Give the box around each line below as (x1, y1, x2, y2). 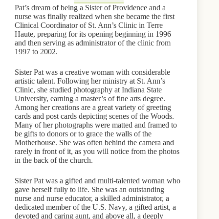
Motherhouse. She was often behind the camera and (15, 138, 174, 147)
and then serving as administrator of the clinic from (15, 38, 171, 47)
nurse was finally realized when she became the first (15, 12, 175, 21)
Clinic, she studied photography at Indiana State (15, 85, 162, 94)
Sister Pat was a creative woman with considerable (15, 67, 170, 76)
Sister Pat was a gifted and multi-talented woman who (15, 176, 180, 185)
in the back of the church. (15, 155, 93, 164)
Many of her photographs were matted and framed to (15, 120, 177, 129)
